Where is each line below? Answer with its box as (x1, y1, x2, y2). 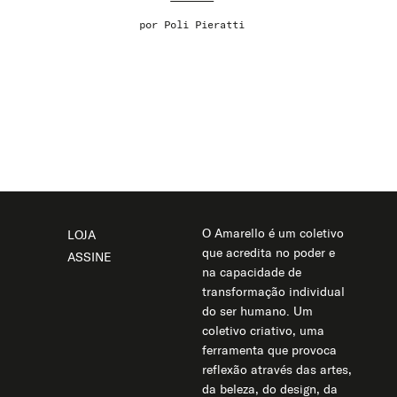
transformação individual (201, 284, 345, 300)
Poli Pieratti (164, 18, 245, 32)
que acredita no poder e (201, 245, 335, 261)
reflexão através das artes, (201, 362, 352, 378)
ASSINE (67, 249, 113, 266)
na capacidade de (201, 264, 301, 281)
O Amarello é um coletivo (201, 225, 344, 242)
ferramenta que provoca (201, 342, 337, 359)
